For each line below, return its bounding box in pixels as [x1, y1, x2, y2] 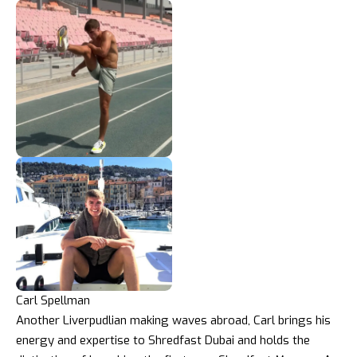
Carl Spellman [16, 292, 90, 309]
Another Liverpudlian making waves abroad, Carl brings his [16, 312, 331, 329]
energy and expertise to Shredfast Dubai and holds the [16, 332, 310, 349]
